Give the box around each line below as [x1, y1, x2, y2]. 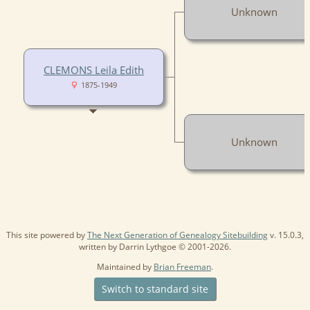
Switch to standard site [98, 282, 211, 295]
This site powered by [6, 228, 87, 241]
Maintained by [97, 260, 154, 273]
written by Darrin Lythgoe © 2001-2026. [79, 240, 231, 253]
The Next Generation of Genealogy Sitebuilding [87, 228, 268, 241]
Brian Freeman [154, 260, 211, 273]
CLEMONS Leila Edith [44, 62, 144, 77]
